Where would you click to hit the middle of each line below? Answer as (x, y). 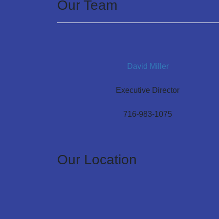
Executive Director (148, 90)
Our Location (97, 160)
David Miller (148, 66)
